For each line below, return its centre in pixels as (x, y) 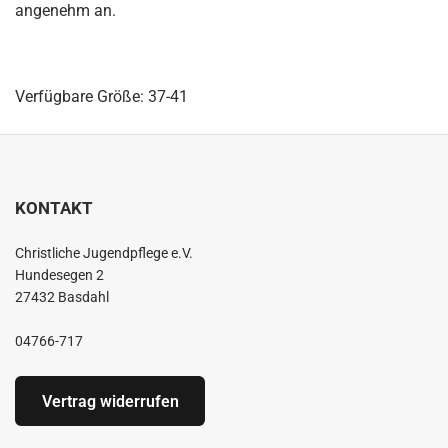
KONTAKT (54, 208)
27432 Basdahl (62, 297)
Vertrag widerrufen (110, 401)
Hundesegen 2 (59, 275)
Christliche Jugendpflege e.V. (104, 253)
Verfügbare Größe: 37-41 (101, 96)
